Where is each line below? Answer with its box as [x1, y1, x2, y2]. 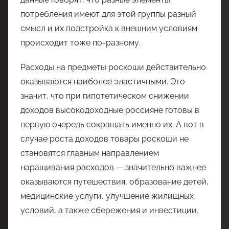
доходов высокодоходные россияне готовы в [20, 105, 199, 115]
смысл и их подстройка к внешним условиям [20, 23, 197, 33]
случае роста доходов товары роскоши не [20, 133, 189, 144]
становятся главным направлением [20, 148, 159, 158]
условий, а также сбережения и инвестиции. [20, 205, 198, 215]
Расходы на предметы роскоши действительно [20, 62, 206, 72]
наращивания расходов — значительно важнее [20, 162, 206, 172]
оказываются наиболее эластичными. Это [20, 76, 185, 86]
